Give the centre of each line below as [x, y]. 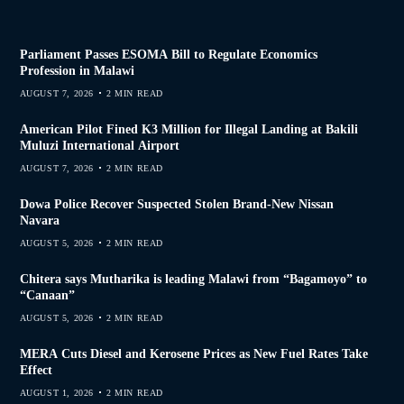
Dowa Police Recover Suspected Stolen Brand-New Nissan [176, 204]
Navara [39, 220]
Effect [36, 370]
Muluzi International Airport [99, 145]
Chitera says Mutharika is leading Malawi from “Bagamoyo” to [193, 279]
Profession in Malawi [77, 70]
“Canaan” [47, 295]
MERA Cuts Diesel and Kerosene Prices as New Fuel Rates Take [193, 353]
